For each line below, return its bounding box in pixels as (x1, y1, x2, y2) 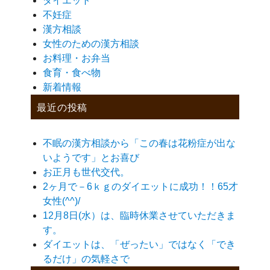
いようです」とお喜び (43, 152, 140, 163)
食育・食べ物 (43, 67, 101, 78)
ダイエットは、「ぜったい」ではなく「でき (43, 239, 236, 250)
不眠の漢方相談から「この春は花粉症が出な (43, 138, 236, 149)
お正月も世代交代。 (43, 167, 130, 178)
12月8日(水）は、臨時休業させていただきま (43, 210, 236, 221)
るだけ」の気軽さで (43, 254, 130, 265)
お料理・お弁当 (43, 53, 111, 64)
